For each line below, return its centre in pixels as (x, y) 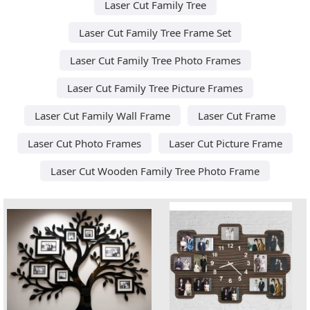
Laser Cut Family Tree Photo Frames (155, 60)
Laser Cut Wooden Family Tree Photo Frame (155, 171)
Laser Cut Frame (237, 115)
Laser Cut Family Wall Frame (102, 115)
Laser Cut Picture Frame (226, 143)
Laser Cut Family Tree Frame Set (155, 32)
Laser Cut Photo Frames (84, 143)
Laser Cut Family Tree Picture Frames (155, 88)
